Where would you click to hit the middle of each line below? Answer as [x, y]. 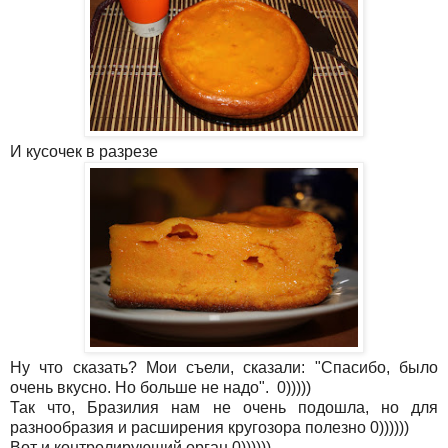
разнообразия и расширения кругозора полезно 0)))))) [209, 427]
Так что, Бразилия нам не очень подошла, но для [224, 407]
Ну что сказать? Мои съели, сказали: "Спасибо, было [224, 367]
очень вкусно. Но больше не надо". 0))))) [160, 387]
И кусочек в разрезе [84, 151]
